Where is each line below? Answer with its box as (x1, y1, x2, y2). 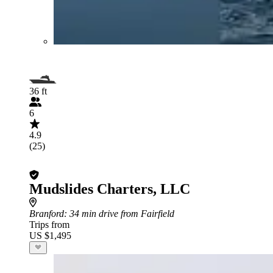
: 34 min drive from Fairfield (64, 208, 174, 219)
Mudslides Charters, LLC (29, 180, 190, 197)
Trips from (29, 219, 69, 230)
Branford (29, 208, 64, 219)
